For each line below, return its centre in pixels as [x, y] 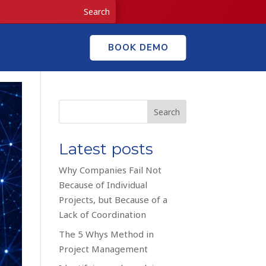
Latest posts [106, 149]
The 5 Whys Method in [106, 234]
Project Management [103, 248]
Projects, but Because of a [113, 199]
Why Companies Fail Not [110, 170]
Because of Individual [103, 185]
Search [167, 112]
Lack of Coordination [102, 214]
